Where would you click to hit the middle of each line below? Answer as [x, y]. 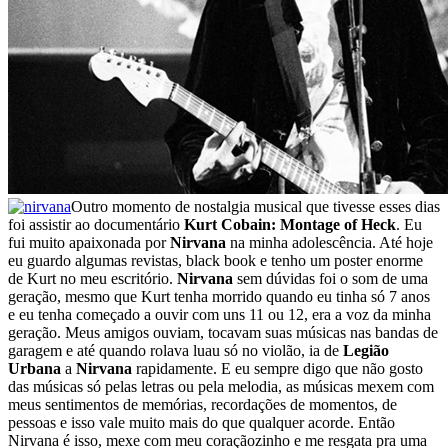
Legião [366, 350]
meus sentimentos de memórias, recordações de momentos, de [202, 404]
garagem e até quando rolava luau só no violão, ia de [175, 350]
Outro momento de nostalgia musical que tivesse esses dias [255, 206]
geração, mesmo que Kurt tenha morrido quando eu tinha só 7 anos [219, 296]
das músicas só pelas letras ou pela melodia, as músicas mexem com [221, 386]
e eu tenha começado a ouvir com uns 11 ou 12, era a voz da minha [219, 314]
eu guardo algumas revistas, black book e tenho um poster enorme [215, 260]
